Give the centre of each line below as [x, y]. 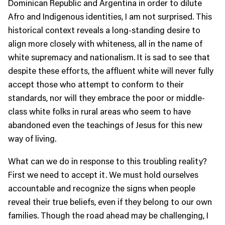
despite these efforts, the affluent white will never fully [111, 71]
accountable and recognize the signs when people [102, 188]
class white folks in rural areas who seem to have [99, 111]
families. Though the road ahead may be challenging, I [108, 215]
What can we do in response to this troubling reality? [107, 161]
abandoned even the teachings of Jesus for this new [105, 125]
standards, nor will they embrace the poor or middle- [106, 98]
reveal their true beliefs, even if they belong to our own [110, 202]
